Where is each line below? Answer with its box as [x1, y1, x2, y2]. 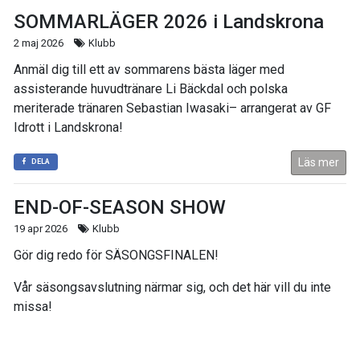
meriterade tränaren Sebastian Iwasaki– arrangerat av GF [14, 100, 331, 117]
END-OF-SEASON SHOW [14, 196, 226, 219]
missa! [14, 299, 52, 315]
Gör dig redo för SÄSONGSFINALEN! [14, 247, 219, 264]
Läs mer [298, 156, 339, 170]
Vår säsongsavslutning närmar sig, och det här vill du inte [14, 280, 331, 296]
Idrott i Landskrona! [14, 120, 123, 136]
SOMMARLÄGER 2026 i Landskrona [14, 10, 324, 34]
